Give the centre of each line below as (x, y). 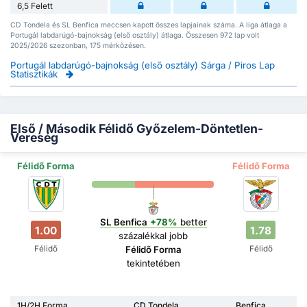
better (192, 222)
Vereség (34, 138)
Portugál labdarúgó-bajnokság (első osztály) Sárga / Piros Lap (143, 65)
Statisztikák (35, 74)
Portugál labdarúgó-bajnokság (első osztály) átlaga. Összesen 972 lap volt (135, 36)
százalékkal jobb (153, 235)
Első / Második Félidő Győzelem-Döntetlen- (137, 129)
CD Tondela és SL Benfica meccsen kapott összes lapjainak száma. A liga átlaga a (149, 25)
